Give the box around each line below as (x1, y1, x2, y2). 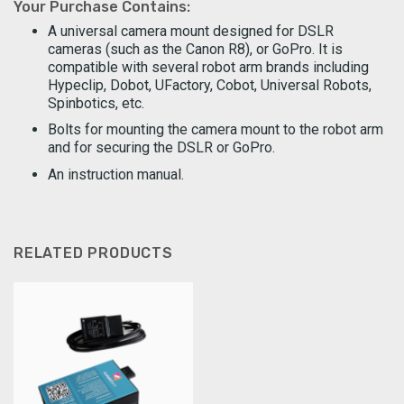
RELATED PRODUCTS (14, 243, 173, 262)
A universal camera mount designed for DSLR (47, 22, 334, 40)
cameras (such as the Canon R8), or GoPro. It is (47, 40, 343, 58)
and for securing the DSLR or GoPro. (47, 139, 275, 157)
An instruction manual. (47, 165, 184, 183)
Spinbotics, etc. (47, 94, 144, 112)
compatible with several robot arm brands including (47, 58, 369, 76)
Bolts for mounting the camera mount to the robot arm (47, 121, 383, 139)
